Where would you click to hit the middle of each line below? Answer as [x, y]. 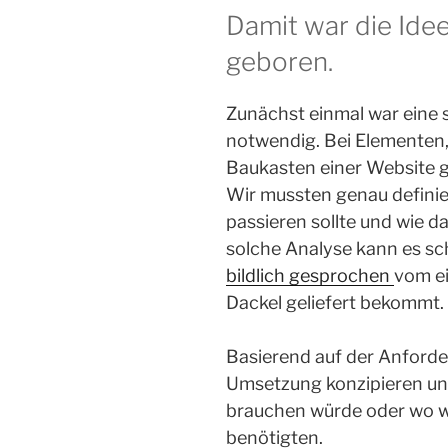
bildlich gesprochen [310, 275]
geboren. [279, 62]
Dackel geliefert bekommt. [335, 302]
